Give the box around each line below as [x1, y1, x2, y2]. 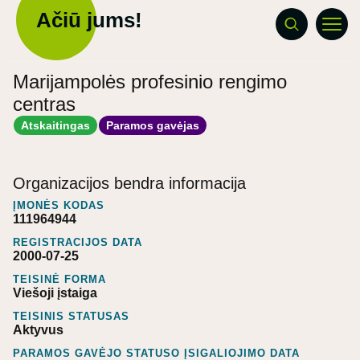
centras [13, 93, 76, 115]
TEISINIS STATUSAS [13, 309, 129, 322]
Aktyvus [13, 322, 63, 337]
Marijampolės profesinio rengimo [13, 71, 287, 92]
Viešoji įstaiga [13, 285, 97, 300]
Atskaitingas [21, 118, 91, 132]
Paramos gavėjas [106, 118, 200, 132]
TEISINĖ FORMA [13, 272, 106, 285]
